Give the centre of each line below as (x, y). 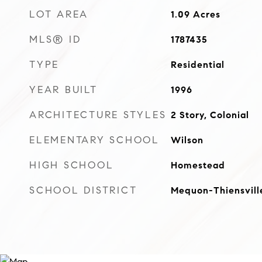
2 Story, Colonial (210, 115)
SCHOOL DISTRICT (83, 190)
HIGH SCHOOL (72, 165)
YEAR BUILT (63, 90)
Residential (197, 65)
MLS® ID (55, 39)
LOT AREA (59, 14)
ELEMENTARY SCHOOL (94, 140)
